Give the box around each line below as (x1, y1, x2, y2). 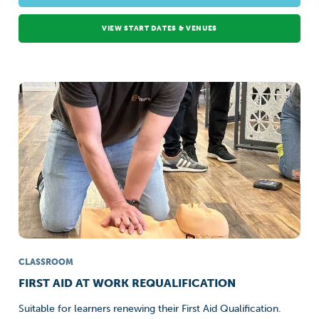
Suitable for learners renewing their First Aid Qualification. (19, 303, 282, 315)
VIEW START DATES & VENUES (102, 24, 217, 33)
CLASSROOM (19, 257, 74, 267)
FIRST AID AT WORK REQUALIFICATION (19, 276, 236, 290)
